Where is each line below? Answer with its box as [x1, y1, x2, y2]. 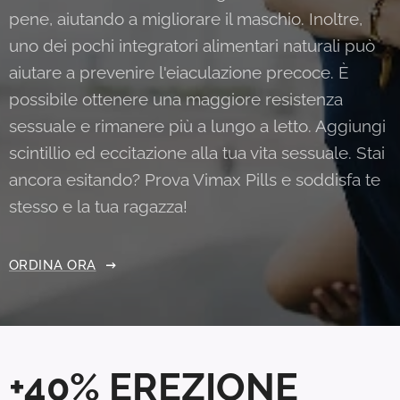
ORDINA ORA [9, 256, 96, 273]
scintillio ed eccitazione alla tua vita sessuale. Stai [9, 142, 385, 162]
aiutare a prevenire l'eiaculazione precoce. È [9, 62, 349, 82]
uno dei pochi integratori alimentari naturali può [9, 35, 375, 55]
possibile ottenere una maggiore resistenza [9, 88, 343, 109]
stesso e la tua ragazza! [9, 196, 187, 216]
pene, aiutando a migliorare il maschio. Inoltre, [9, 8, 362, 29]
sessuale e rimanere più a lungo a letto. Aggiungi [9, 115, 386, 136]
